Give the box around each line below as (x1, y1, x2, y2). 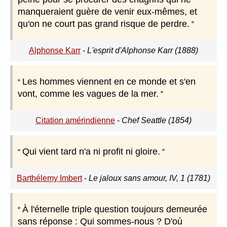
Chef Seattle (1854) (122, 116, 192, 125)
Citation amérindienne (35, 116, 115, 125)
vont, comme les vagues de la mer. (18, 89, 159, 99)
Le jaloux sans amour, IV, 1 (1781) (89, 174, 210, 183)
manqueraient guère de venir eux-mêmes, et (18, 7, 197, 17)
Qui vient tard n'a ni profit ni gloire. (22, 146, 160, 157)
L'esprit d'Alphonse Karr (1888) (87, 46, 198, 55)
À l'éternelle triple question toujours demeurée (22, 204, 207, 215)
